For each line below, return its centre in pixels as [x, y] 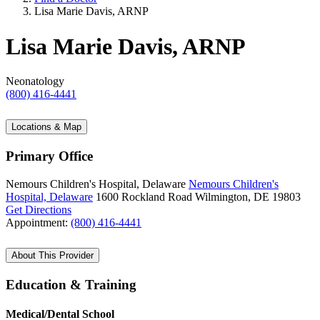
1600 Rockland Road [144, 196]
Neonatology [35, 81]
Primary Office [49, 156]
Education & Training [71, 284]
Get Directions [39, 209]
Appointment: [38, 222]
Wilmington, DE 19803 [248, 196]
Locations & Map [46, 127]
